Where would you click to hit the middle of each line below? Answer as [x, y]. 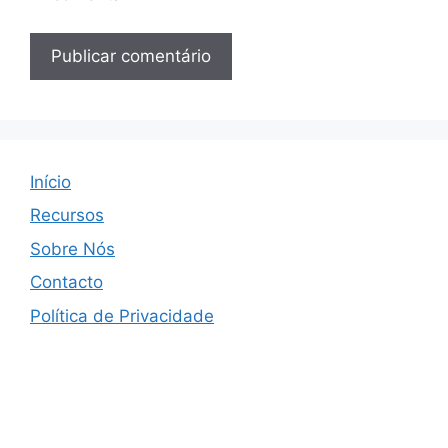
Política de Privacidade [122, 315]
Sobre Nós [72, 248]
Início [50, 181]
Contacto [66, 282]
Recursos [67, 215]
